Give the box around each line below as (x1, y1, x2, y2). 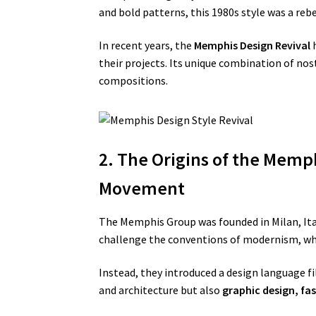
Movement (99, 176, 186, 200)
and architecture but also (99, 283, 223, 298)
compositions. (99, 73, 169, 88)
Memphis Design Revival (194, 38, 311, 53)
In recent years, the (99, 38, 195, 53)
